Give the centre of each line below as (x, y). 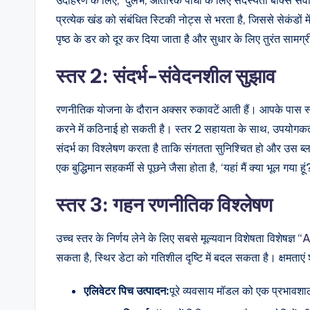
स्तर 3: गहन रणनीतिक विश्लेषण (164, 204)
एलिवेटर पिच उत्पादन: (127, 290)
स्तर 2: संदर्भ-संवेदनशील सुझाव (166, 75)
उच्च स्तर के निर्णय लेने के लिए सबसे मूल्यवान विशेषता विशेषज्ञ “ (179, 238)
